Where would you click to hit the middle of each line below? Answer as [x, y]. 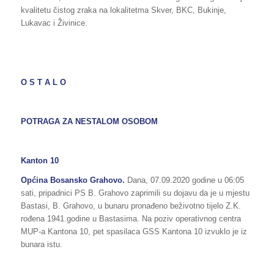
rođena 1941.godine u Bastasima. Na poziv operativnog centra [131, 218]
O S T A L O [43, 82]
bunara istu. [41, 244]
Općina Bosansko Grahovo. [72, 180]
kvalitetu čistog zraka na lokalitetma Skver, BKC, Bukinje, [123, 10]
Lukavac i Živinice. [54, 23]
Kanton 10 [39, 160]
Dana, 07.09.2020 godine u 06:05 [184, 180]
